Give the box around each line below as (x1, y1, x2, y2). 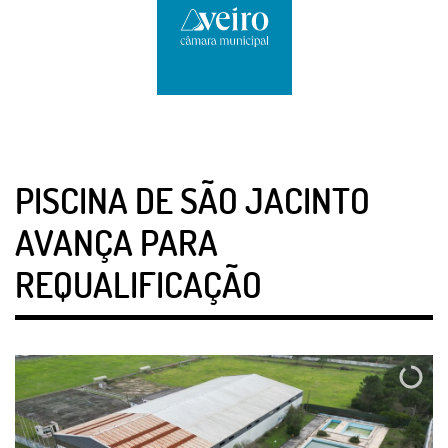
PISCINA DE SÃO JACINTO (15, 178, 370, 222)
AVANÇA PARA (15, 220, 218, 264)
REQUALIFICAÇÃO (15, 262, 262, 306)
